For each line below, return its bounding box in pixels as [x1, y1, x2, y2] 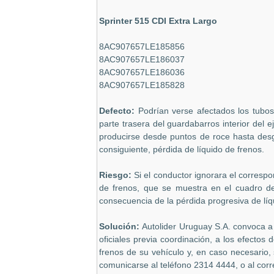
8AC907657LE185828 [99, 80, 185, 90]
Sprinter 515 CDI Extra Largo [99, 16, 217, 26]
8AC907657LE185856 [99, 42, 185, 51]
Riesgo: [99, 170, 135, 180]
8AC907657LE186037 [99, 54, 185, 64]
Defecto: [99, 106, 135, 116]
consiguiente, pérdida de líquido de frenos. [99, 144, 264, 154]
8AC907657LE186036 [99, 67, 185, 77]
